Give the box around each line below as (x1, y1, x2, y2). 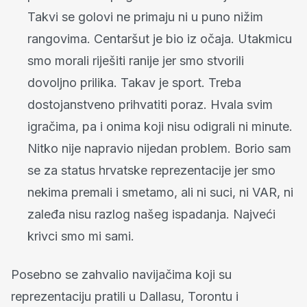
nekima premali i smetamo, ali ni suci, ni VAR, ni (27, 185, 293, 200)
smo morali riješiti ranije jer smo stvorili (27, 53, 244, 69)
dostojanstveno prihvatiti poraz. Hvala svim (27, 97, 273, 112)
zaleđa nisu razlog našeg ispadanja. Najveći (27, 207, 275, 222)
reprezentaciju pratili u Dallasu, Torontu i (11, 289, 238, 304)
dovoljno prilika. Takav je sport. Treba (27, 75, 241, 90)
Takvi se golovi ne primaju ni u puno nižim (27, 10, 263, 25)
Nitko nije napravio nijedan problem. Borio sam (27, 141, 291, 156)
